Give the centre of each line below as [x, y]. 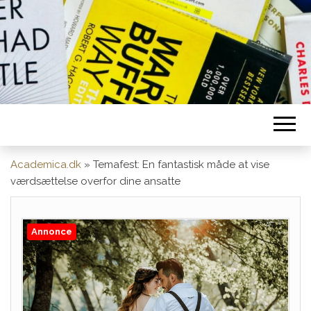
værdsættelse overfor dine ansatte [95, 181]
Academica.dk [46, 165]
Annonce [52, 232]
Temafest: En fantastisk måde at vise [181, 165]
